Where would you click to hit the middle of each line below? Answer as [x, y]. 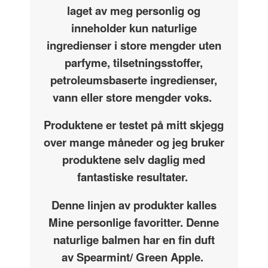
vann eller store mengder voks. [134, 97]
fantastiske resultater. [134, 177]
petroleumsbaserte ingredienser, [134, 80]
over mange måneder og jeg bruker [134, 142]
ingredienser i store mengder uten [134, 45]
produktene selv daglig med [134, 160]
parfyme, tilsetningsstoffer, [134, 62]
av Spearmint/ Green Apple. [134, 257]
